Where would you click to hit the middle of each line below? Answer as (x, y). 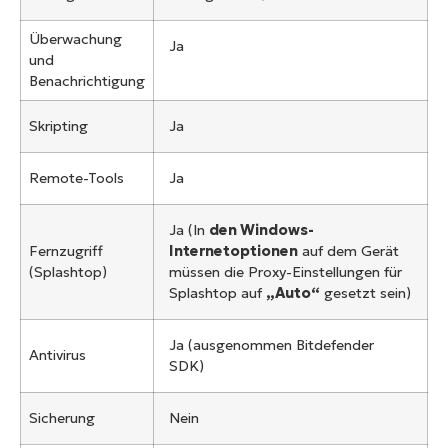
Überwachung (75, 39)
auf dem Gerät (348, 251)
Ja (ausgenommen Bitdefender (271, 345)
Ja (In (189, 230)
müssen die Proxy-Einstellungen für (285, 272)
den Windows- (261, 230)
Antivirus (57, 355)
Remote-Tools (76, 178)
